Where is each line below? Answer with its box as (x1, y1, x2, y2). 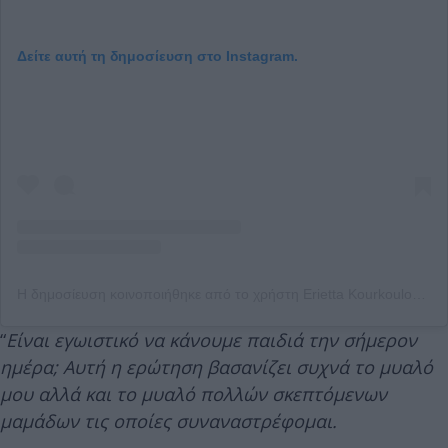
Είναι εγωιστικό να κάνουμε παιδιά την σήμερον (6, 327, 417, 352)
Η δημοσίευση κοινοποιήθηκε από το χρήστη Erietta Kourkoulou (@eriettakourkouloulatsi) (412, 285, 426, 302)
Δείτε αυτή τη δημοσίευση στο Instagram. (17, 47, 298, 64)
